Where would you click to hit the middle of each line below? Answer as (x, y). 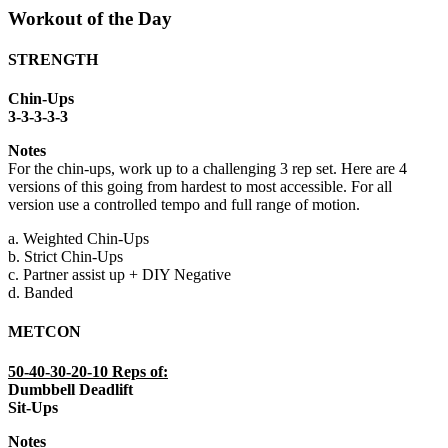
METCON (44, 332)
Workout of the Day (90, 18)
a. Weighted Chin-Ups (78, 239)
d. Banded (40, 293)
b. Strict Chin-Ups (65, 257)
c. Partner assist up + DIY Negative (119, 275)
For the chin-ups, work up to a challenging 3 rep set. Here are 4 (207, 169)
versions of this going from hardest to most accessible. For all (200, 187)
